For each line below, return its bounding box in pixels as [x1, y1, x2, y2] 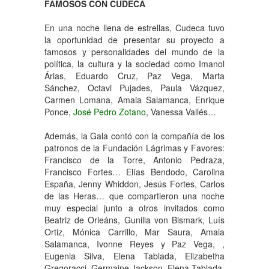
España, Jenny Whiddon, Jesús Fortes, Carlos [44, 178, 225, 190]
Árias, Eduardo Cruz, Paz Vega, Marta [44, 70, 225, 82]
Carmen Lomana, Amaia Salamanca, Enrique [44, 94, 225, 106]
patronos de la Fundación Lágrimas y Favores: [44, 142, 225, 154]
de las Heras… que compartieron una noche [44, 190, 225, 202]
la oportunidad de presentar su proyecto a [44, 34, 225, 46]
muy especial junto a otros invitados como [44, 202, 225, 214]
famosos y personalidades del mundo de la [44, 46, 225, 58]
